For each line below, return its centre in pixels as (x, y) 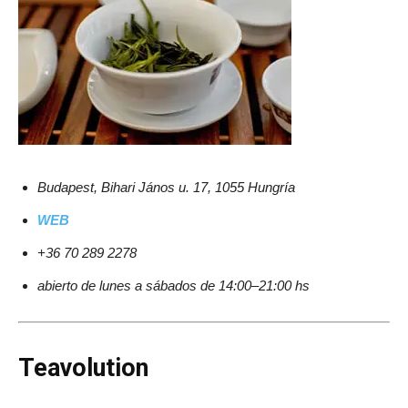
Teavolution (83, 367)
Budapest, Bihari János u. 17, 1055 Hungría (166, 187)
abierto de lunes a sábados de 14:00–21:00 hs (173, 285)
